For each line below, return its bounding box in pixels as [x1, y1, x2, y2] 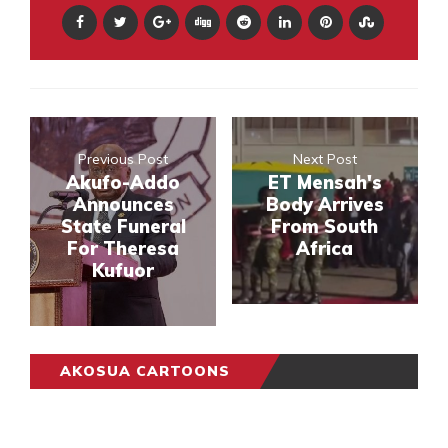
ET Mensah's [267, 171, 382, 195]
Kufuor [92, 259, 155, 283]
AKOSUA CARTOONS [60, 362, 230, 381]
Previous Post [78, 150, 169, 169]
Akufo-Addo [66, 171, 181, 195]
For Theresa [67, 237, 180, 261]
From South [271, 215, 379, 239]
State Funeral [60, 215, 186, 239]
